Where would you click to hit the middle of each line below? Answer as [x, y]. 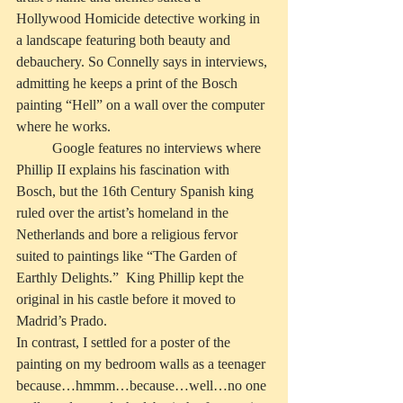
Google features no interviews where [34, 148]
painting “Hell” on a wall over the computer [142, 105]
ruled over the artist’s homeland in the [124, 213]
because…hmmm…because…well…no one [143, 386]
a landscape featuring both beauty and [125, 40]
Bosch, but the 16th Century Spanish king [137, 192]
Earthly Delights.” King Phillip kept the [132, 278]
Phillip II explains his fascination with [125, 170]
